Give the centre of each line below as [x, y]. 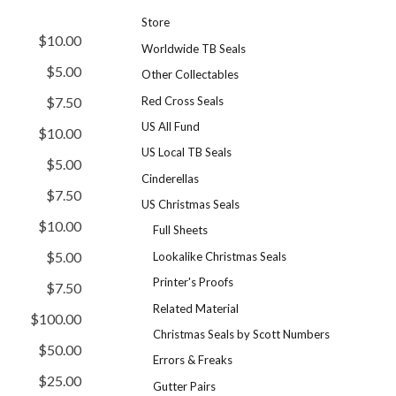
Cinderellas [170, 178]
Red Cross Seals [183, 100]
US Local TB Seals [187, 152]
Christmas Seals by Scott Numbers [241, 334]
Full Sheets [180, 230]
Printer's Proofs [193, 282]
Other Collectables [190, 75]
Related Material [196, 308]
